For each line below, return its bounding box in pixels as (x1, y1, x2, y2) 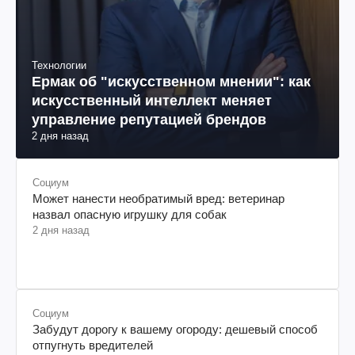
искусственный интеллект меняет (32, 92, 272, 109)
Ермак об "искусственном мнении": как (32, 73, 311, 90)
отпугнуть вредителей (32, 338, 153, 352)
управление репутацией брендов (32, 111, 266, 128)
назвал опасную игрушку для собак (32, 207, 227, 221)
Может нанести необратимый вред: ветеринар (32, 191, 284, 205)
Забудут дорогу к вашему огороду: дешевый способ (32, 322, 318, 336)
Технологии (32, 59, 86, 71)
